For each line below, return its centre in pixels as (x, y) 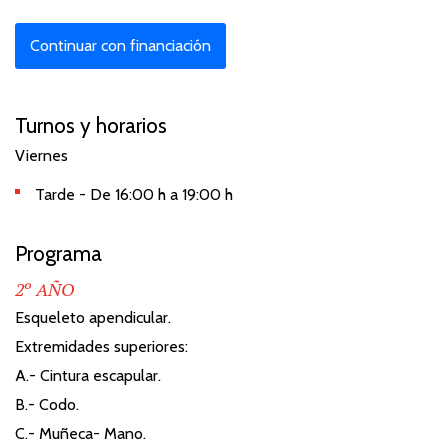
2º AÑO (44, 289)
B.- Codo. (47, 405)
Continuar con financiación (120, 46)
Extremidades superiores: (101, 347)
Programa (58, 254)
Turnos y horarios (91, 126)
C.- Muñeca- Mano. (80, 434)
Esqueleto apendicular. (93, 318)
